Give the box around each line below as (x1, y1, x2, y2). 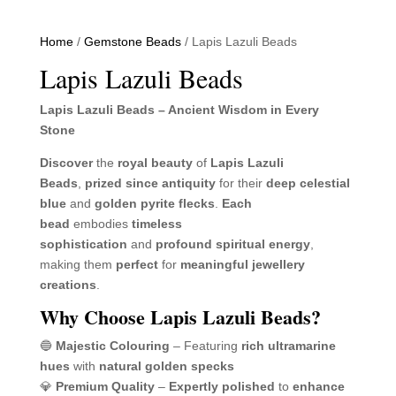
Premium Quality (55, 379, 155, 393)
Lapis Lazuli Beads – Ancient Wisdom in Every (39, 103, 319, 117)
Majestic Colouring (55, 339, 170, 353)
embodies (69, 217, 132, 231)
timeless (131, 217, 182, 231)
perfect (115, 257, 158, 271)
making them (39, 257, 116, 271)
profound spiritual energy (155, 237, 310, 251)
